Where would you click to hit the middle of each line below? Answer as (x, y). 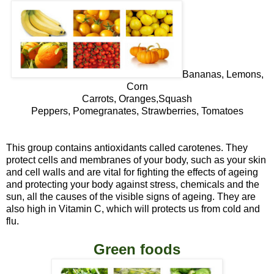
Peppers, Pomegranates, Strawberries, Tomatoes (137, 111)
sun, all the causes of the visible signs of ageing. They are (131, 196)
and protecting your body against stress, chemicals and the (133, 184)
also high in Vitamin (50, 209)
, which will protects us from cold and (181, 209)
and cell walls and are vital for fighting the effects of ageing (132, 172)
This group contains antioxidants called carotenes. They (127, 147)
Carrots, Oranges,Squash (137, 98)
